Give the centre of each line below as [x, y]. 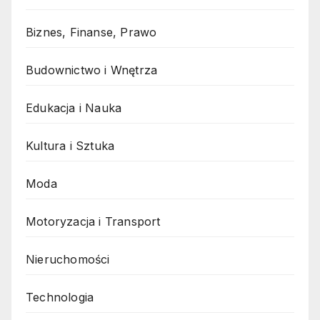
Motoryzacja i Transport [93, 222]
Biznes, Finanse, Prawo [91, 32]
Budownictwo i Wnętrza [92, 70]
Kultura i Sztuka [70, 146]
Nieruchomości [68, 260]
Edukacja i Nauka [74, 108]
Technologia [60, 297]
